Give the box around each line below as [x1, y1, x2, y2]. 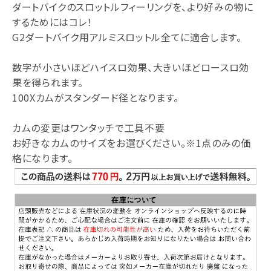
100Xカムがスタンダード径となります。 [12, 90, 179, 105]
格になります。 [12, 151, 73, 165]
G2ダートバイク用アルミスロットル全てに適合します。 [12, 30, 242, 44]
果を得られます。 [12, 75, 84, 90]
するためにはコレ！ [12, 15, 93, 29]
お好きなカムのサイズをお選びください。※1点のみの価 [12, 135, 251, 150]
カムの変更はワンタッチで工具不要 [12, 120, 165, 135]
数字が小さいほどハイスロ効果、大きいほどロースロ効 [12, 60, 249, 74]
